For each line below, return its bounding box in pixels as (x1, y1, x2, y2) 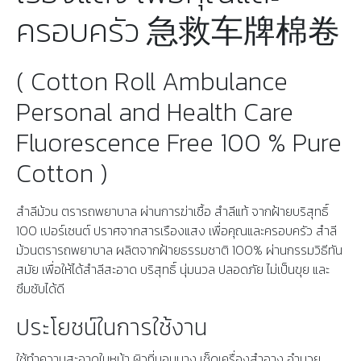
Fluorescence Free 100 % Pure (16, 123, 342, 163)
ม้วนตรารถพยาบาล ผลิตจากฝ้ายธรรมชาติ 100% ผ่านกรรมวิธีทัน (16, 240, 342, 260)
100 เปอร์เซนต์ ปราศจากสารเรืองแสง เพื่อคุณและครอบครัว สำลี (16, 221, 337, 241)
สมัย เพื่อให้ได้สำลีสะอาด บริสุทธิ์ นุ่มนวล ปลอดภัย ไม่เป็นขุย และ (16, 259, 330, 280)
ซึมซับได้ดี (16, 279, 64, 299)
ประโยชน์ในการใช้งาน (16, 310, 207, 345)
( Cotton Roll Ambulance (16, 62, 288, 102)
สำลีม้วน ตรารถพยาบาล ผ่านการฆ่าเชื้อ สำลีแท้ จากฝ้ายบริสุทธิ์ (16, 201, 329, 222)
